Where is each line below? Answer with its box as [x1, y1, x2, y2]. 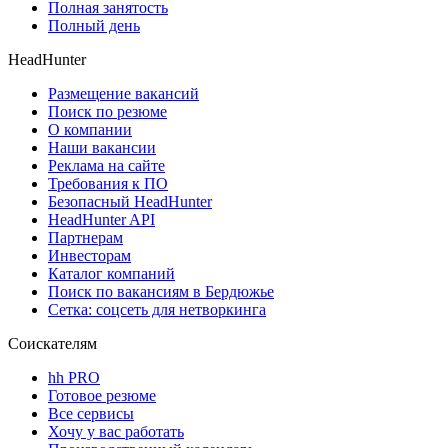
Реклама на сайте [48, 156, 165, 174]
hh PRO [48, 368, 100, 386]
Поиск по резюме [48, 102, 167, 120]
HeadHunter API [48, 210, 155, 228]
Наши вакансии [48, 138, 156, 156]
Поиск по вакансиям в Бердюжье [48, 282, 274, 300]
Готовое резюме [48, 386, 156, 404]
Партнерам [48, 228, 123, 246]
